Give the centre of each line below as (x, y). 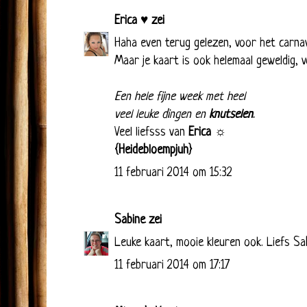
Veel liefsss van (151, 132)
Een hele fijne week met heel (180, 97)
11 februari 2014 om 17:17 (172, 265)
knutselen (231, 114)
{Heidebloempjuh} (153, 150)
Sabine (130, 220)
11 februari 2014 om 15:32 (173, 173)
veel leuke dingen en (162, 114)
